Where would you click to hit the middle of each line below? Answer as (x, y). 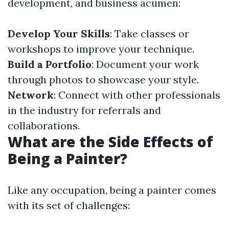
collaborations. (44, 125)
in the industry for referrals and (84, 110)
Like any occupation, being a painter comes (112, 190)
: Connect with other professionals (137, 95)
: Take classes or (150, 33)
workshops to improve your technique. (101, 49)
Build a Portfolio (50, 64)
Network (31, 95)
